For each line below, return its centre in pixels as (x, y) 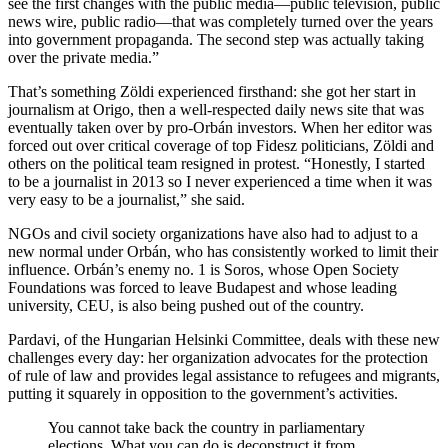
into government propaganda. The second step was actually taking (216, 39)
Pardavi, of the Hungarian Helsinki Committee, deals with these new (224, 339)
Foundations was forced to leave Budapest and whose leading (202, 287)
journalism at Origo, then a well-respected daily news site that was (216, 109)
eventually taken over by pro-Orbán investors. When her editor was (220, 127)
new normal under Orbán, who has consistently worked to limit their (223, 251)
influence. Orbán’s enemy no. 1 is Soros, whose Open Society (203, 269)
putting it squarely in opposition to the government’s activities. (203, 393)
